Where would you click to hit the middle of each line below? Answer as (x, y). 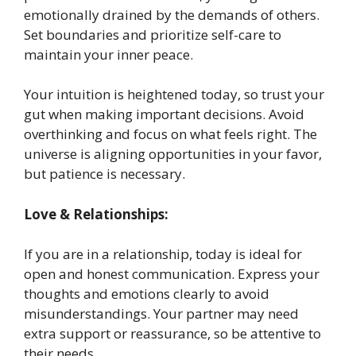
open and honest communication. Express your (172, 274)
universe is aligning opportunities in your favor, (173, 154)
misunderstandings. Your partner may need (161, 314)
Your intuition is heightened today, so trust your (174, 95)
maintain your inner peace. (108, 54)
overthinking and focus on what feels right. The (170, 134)
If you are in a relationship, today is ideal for (163, 254)
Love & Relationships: (96, 214)
